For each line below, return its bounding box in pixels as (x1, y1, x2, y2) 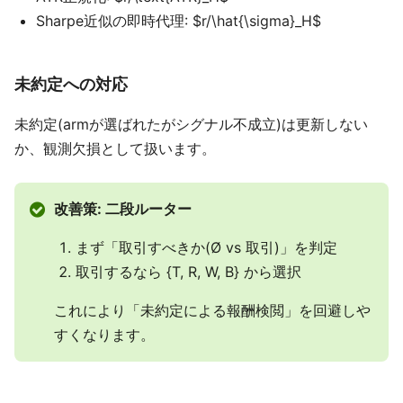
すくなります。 (53, 326, 155, 344)
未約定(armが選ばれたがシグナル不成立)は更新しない (14, 115, 368, 133)
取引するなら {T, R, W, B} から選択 (75, 263, 301, 281)
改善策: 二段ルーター (53, 200, 192, 218)
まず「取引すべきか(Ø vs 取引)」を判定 (75, 238, 337, 256)
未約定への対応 (14, 74, 128, 94)
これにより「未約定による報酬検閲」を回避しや (53, 301, 371, 319)
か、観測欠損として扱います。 (14, 139, 216, 157)
